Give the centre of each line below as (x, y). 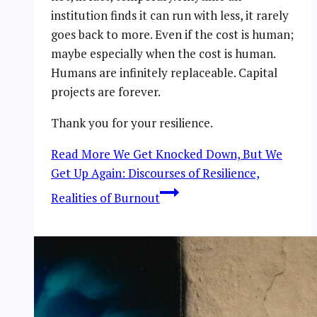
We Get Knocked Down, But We (196, 154)
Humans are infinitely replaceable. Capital (164, 72)
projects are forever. (106, 91)
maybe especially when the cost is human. (163, 53)
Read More (81, 154)
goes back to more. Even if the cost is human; (172, 34)
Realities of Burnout (105, 197)
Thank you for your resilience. (132, 122)
